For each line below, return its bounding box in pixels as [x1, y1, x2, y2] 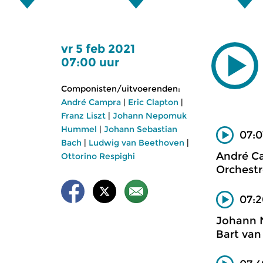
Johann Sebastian [104, 124, 177, 134]
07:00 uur [61, 55, 119, 69]
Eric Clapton [128, 97, 178, 107]
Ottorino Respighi [61, 151, 135, 161]
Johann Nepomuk [113, 110, 187, 121]
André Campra [61, 97, 121, 107]
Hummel [61, 124, 97, 134]
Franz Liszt [61, 110, 106, 121]
